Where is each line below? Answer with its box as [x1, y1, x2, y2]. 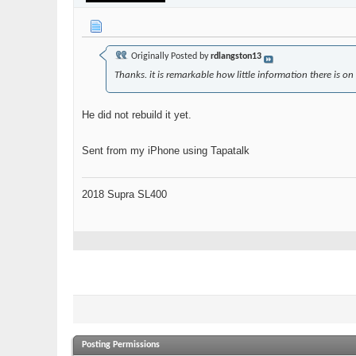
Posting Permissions [82, 340, 160, 350]
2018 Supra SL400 [82, 188, 167, 201]
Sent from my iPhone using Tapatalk [82, 145, 250, 157]
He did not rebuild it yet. [82, 109, 192, 122]
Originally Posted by [129, 52, 211, 62]
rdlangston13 [211, 52, 261, 62]
